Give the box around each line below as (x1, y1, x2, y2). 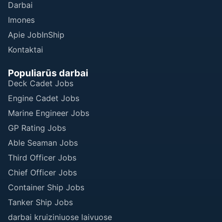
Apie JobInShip (8, 29, 64, 40)
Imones (8, 14, 35, 25)
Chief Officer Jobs (8, 167, 77, 177)
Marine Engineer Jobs (8, 108, 89, 118)
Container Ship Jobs (8, 182, 84, 192)
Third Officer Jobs (8, 152, 76, 163)
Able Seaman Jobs (8, 137, 78, 148)
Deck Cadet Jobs (8, 78, 73, 88)
